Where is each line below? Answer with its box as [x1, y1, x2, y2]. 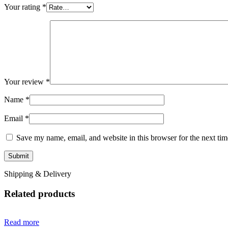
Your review [4, 77, 46, 86]
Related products [4, 188, 75, 199]
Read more [4, 218, 39, 227]
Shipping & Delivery [4, 169, 71, 178]
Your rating [4, 2, 42, 11]
